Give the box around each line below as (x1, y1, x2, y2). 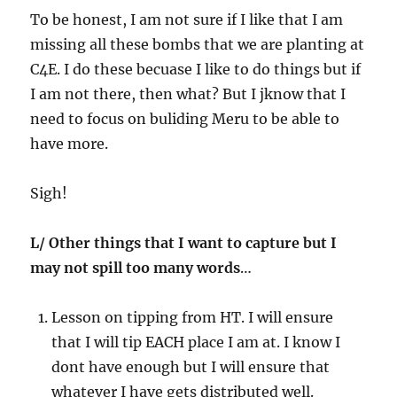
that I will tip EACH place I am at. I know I (51, 332, 341, 351)
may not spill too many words (30, 258, 241, 276)
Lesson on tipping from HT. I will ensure (51, 307, 334, 326)
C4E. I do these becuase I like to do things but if (30, 59, 362, 78)
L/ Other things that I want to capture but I (30, 233, 338, 252)
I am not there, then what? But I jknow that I (30, 84, 346, 103)
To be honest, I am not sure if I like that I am (30, 10, 344, 28)
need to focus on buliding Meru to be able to (30, 109, 340, 128)
